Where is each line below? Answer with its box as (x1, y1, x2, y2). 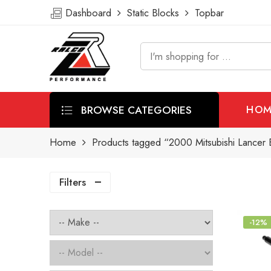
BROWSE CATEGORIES (78, 102, 192, 117)
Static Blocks (121, 5, 185, 20)
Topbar (189, 5, 224, 20)
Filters (59, 174, 86, 189)
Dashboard (62, 5, 117, 20)
